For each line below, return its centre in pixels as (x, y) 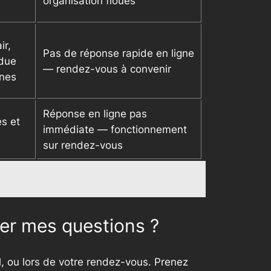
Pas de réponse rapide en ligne (119, 54)
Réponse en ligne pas (95, 114)
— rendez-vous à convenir (107, 69)
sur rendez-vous (83, 145)
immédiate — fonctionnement (115, 130)
